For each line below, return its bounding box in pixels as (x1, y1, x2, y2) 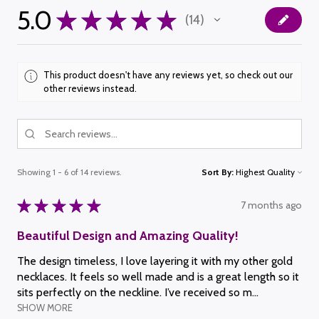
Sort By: (202, 166, 234, 177)
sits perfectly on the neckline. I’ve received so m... (17, 285, 258, 299)
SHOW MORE (17, 303, 73, 314)
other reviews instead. (43, 83, 137, 95)
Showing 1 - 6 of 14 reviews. (17, 166, 122, 177)
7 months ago (241, 199, 302, 212)
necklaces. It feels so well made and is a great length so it (17, 269, 299, 283)
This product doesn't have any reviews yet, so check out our (43, 69, 293, 81)
